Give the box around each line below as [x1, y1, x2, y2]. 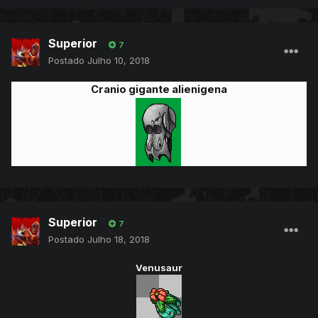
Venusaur [136, 262, 182, 274]
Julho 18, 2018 [87, 234, 150, 246]
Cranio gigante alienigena [91, 83, 227, 97]
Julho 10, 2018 [87, 55, 150, 67]
